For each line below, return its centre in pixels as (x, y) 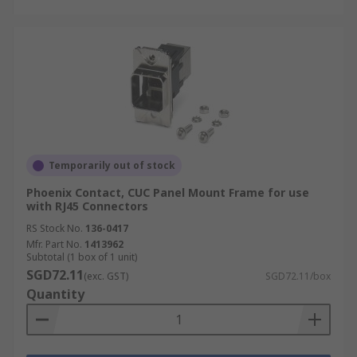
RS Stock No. (55, 228)
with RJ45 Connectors (87, 206)
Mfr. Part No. (54, 244)
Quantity (55, 294)
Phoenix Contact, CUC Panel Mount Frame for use (168, 192)
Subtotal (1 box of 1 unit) (82, 257)
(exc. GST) (106, 276)
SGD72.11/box (298, 276)
